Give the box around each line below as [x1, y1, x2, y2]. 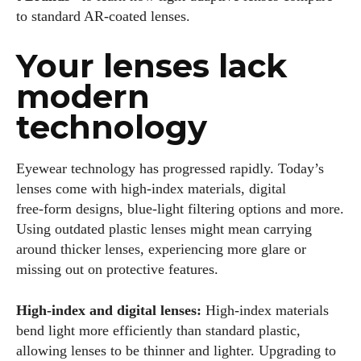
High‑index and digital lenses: [16, 302, 201, 319]
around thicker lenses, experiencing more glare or [16, 241, 306, 258]
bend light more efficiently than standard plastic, [16, 322, 301, 339]
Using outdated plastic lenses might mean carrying [16, 221, 312, 238]
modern [16, 77, 150, 117]
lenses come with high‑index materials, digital [16, 180, 286, 197]
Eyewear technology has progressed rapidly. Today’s [16, 160, 324, 177]
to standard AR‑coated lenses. [16, 8, 190, 25]
